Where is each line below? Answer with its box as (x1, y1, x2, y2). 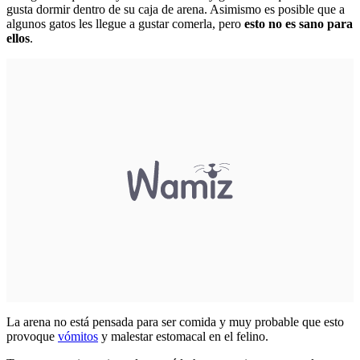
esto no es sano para (241, 16, 353, 31)
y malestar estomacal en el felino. (98, 329, 272, 343)
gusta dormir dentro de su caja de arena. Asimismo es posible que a (6, 2, 345, 16)
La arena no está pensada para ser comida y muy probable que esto (6, 314, 344, 329)
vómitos (58, 329, 98, 343)
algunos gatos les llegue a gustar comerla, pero (6, 16, 241, 31)
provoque (6, 329, 58, 343)
